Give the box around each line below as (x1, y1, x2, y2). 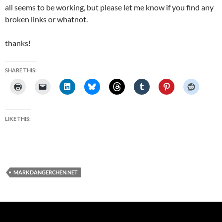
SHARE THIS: (5, 66, 37, 73)
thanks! (5, 38, 31, 48)
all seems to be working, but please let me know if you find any (5, 2, 214, 12)
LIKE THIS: (5, 115, 31, 122)
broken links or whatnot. (5, 14, 88, 24)
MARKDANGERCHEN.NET (13, 168, 78, 175)
